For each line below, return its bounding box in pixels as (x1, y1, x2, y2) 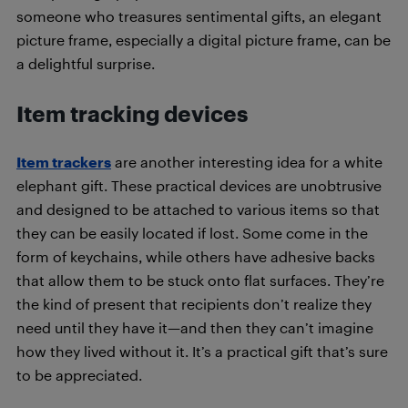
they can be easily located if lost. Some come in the (16, 224, 368, 241)
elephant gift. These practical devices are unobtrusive (16, 177, 382, 194)
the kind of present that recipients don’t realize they (16, 295, 372, 312)
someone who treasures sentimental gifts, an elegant (16, 7, 382, 25)
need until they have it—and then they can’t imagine (16, 319, 373, 336)
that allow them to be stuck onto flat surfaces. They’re (16, 271, 384, 289)
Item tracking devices (16, 101, 257, 127)
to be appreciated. (16, 366, 149, 383)
